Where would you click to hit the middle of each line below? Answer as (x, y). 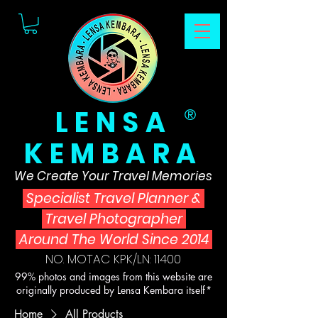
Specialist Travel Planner (107, 198)
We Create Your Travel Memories (113, 176)
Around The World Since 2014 (114, 240)
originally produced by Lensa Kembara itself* (114, 290)
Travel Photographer (114, 219)
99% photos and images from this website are (114, 276)
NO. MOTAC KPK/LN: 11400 (113, 259)
